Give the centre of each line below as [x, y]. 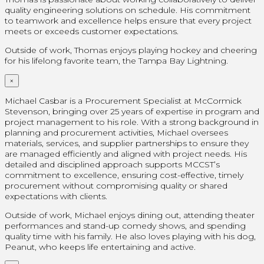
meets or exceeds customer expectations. [92, 31]
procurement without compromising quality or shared [116, 185]
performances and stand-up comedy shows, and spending [125, 225]
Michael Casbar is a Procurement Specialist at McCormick [123, 100]
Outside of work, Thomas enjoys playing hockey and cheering [131, 50]
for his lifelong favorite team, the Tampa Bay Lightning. [116, 60]
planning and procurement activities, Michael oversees [116, 132]
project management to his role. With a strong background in [132, 122]
